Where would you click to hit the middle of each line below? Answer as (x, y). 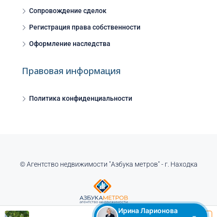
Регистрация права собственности (85, 27)
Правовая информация (71, 71)
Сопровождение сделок (68, 11)
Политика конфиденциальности (81, 99)
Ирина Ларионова (148, 210)
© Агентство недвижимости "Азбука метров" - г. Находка (108, 164)
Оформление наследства (70, 44)
